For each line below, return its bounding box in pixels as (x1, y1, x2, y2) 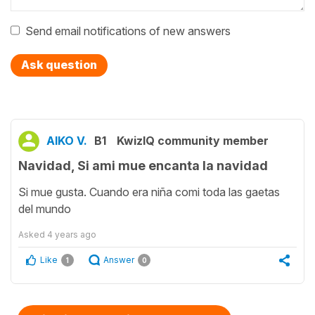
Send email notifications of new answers (25, 24, 231, 39)
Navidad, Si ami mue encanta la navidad (18, 158, 268, 174)
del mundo (18, 201, 74, 216)
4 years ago (47, 229, 96, 240)
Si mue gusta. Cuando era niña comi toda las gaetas (18, 184, 280, 199)
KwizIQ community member (117, 134, 269, 148)
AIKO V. (46, 134, 87, 148)
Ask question (21, 58, 97, 72)
